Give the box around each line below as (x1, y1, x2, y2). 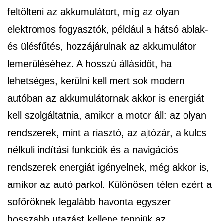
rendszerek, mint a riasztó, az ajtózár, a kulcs (7, 127, 206, 138)
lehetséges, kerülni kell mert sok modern (7, 75, 184, 86)
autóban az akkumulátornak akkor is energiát (7, 92, 204, 104)
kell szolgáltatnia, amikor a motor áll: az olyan (7, 110, 206, 121)
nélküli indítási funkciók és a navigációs (7, 144, 178, 155)
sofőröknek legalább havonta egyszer (7, 196, 171, 207)
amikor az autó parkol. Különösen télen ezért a (7, 179, 212, 190)
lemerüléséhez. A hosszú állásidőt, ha (7, 58, 172, 69)
